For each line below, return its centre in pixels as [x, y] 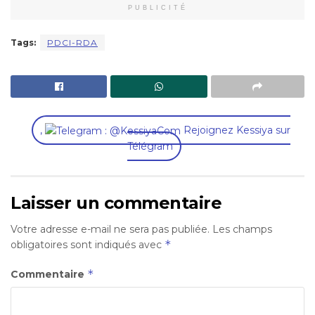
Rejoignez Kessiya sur [236, 130]
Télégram [150, 147]
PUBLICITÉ [157, 8]
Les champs [242, 230]
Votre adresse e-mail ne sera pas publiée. [110, 230]
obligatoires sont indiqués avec [88, 245]
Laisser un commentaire [116, 203]
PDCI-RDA [72, 43]
